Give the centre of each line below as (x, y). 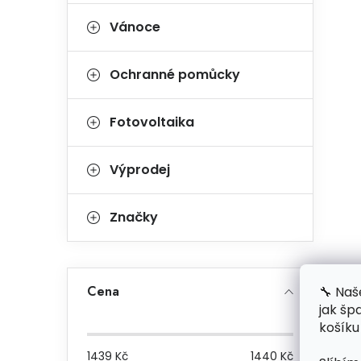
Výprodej (140, 170)
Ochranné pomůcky (175, 75)
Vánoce (135, 27)
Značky (134, 217)
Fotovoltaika (152, 122)
